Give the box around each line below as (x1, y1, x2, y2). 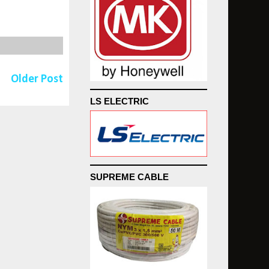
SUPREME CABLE (90, 172, 169, 182)
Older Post (11, 73, 63, 85)
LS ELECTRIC (90, 95, 149, 106)
